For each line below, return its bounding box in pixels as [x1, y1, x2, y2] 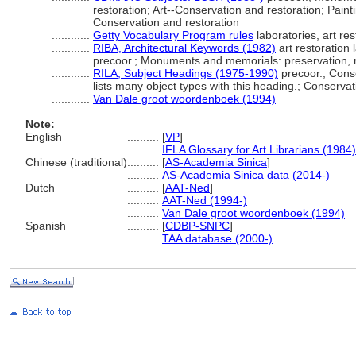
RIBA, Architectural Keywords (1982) [93, 41, 276, 54]
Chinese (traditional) [25, 156, 127, 168]
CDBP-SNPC [165, 219, 230, 232]
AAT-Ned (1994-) [162, 194, 247, 207]
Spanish [25, 219, 66, 232]
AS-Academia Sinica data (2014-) [162, 168, 330, 181]
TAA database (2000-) [162, 232, 273, 245]
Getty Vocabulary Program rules [93, 29, 253, 41]
